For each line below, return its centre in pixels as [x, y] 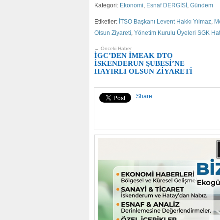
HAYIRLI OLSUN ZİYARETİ [143, 71]
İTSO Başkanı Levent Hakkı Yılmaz [165, 21]
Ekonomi [132, 5]
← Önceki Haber [113, 48]
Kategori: [107, 5]
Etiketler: [107, 21]
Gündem [202, 5]
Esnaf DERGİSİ [167, 5]
